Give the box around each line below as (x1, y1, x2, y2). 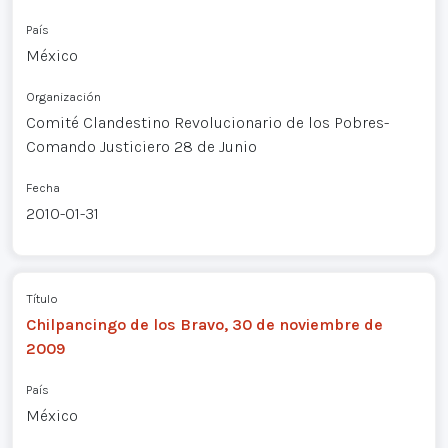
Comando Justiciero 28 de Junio (25, 136, 257, 156)
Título (25, 290, 58, 306)
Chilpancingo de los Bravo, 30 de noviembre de (25, 314, 383, 334)
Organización (25, 88, 101, 104)
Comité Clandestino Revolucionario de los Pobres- (25, 112, 389, 132)
